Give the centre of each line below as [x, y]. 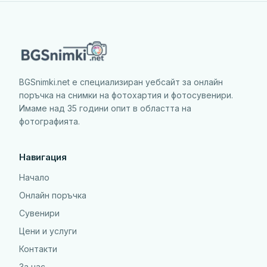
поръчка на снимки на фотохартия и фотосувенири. [126, 95]
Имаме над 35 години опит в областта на [105, 108]
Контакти [38, 249]
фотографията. [49, 121]
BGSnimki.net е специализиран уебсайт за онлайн [121, 82]
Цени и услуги [48, 231]
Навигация [43, 157]
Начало [34, 177]
